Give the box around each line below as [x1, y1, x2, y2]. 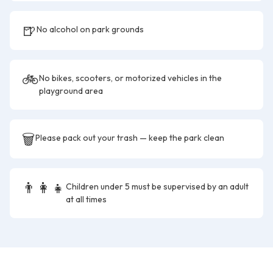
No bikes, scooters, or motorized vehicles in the [39, 73, 222, 83]
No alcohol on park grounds [37, 24, 144, 35]
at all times [66, 194, 107, 205]
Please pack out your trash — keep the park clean [35, 132, 224, 143]
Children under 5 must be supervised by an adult [66, 181, 249, 192]
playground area [39, 85, 103, 96]
